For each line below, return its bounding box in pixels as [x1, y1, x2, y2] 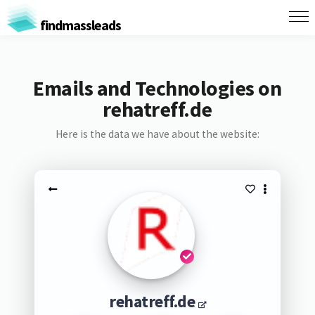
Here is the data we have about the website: [55, 127, 259, 141]
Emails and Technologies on [33, 75, 282, 101]
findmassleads [37, 15, 121, 34]
